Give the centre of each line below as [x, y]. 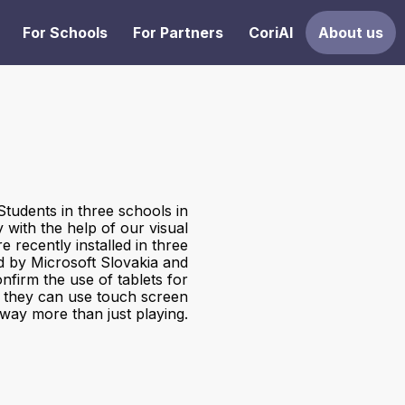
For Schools [65, 33]
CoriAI [270, 33]
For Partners [178, 33]
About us [350, 33]
